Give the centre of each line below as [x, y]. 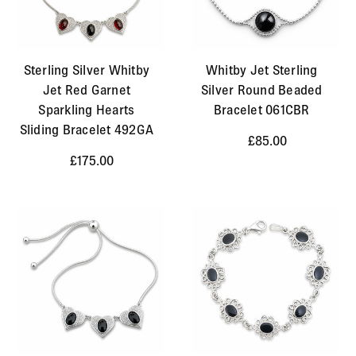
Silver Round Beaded [261, 90]
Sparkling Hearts [87, 110]
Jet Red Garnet [87, 90]
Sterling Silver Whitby [87, 70]
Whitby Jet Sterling [261, 70]
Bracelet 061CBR [261, 110]
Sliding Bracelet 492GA [87, 130]
